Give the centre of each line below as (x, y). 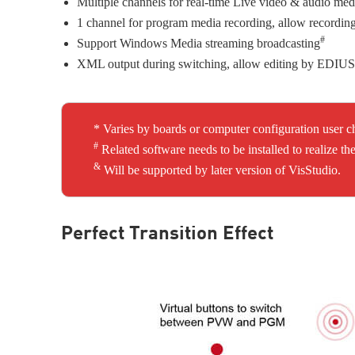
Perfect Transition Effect (167, 235)
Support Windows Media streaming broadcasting (198, 43)
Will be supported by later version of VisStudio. (221, 170)
